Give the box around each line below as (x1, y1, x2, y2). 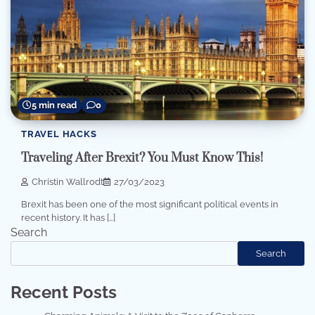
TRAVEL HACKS (21, 128, 97, 139)
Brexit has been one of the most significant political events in (21, 199, 278, 210)
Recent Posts (11, 282, 117, 303)
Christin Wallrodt (32, 176, 103, 188)
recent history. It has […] (21, 212, 115, 224)
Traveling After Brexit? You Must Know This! (21, 150, 263, 167)
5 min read (32, 99, 77, 110)
